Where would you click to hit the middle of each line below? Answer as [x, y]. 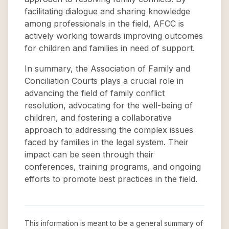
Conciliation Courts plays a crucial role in [104, 81]
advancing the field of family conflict [95, 93]
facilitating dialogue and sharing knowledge [107, 11]
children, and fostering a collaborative [98, 118]
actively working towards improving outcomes [114, 36]
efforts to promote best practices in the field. [111, 179]
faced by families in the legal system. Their [107, 142]
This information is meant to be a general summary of [114, 223]
